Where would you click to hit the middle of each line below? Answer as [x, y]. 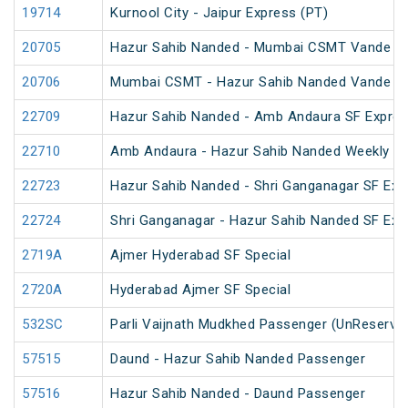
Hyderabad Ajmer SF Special [200, 290]
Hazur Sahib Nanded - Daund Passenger [238, 394]
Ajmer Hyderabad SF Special [200, 255]
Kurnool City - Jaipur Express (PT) [219, 13]
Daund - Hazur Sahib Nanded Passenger [238, 359]
